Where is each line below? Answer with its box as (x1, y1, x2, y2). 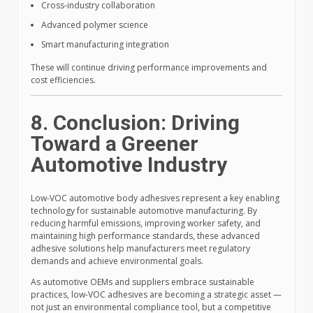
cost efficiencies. (31, 74, 96, 87)
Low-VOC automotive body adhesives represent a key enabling (31, 192, 279, 205)
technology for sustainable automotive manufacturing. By (31, 205, 257, 217)
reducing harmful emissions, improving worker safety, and (31, 217, 261, 230)
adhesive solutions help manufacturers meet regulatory (31, 242, 250, 255)
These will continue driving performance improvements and (31, 61, 267, 74)
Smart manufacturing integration (41, 38, 169, 51)
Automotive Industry (31, 152, 227, 177)
